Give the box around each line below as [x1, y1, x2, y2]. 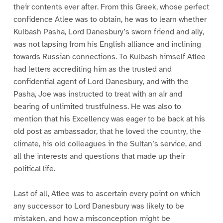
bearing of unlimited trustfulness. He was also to [13, 101, 181, 111]
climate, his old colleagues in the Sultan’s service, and [13, 138, 202, 149]
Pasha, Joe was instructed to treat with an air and [13, 89, 182, 99]
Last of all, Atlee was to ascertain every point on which [13, 189, 201, 199]
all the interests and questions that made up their [13, 151, 185, 161]
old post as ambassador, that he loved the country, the [13, 126, 201, 136]
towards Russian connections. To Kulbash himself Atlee [13, 51, 206, 62]
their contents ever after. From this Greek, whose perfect [13, 1, 209, 12]
